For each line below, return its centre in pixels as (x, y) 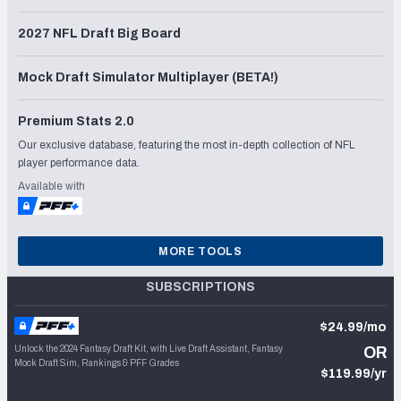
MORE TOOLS (200, 251)
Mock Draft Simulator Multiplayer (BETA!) (148, 77)
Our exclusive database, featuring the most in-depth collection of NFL (186, 145)
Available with (51, 186)
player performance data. (79, 162)
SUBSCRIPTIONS (200, 287)
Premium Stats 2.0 (76, 121)
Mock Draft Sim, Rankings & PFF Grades (97, 363)
